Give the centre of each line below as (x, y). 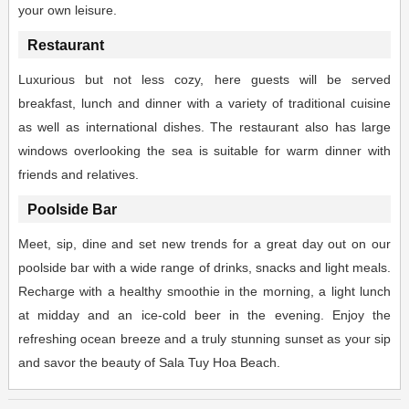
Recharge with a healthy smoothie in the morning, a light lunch (204, 292)
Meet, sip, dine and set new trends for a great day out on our (204, 244)
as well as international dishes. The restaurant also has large (204, 127)
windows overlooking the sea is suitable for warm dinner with (204, 151)
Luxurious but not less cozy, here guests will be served (204, 80)
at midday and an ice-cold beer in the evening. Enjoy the (204, 315)
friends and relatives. (78, 175)
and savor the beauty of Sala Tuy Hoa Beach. (149, 363)
